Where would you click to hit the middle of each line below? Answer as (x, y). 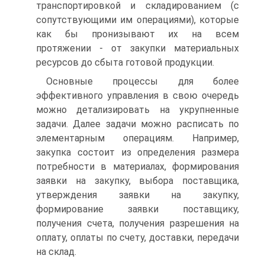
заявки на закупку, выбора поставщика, (138, 181)
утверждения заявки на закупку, (138, 195)
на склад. (56, 252)
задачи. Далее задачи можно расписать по (138, 124)
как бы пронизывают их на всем (138, 34)
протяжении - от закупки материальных (138, 48)
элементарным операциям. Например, (138, 138)
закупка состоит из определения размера (138, 152)
